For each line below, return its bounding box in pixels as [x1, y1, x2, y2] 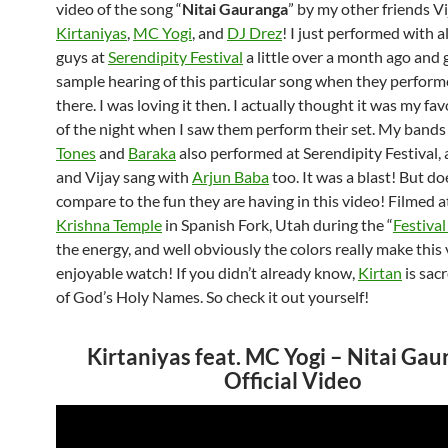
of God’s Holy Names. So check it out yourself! [56, 287, 369, 306]
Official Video [224, 367, 362, 394]
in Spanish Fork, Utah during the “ [162, 215, 393, 234]
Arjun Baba [192, 167, 269, 186]
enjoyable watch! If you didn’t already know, [56, 263, 358, 282]
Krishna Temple [56, 215, 162, 234]
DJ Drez [227, 23, 282, 42]
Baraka [128, 143, 176, 162]
